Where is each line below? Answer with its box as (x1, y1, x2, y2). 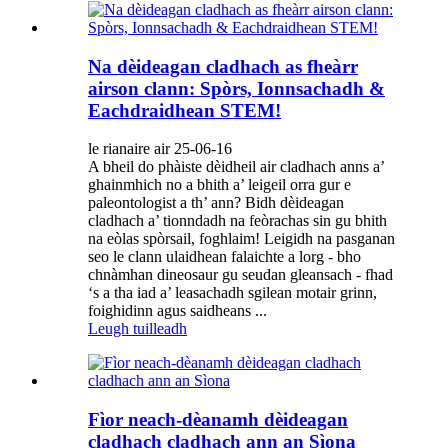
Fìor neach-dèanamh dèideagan (88, 409, 348, 431)
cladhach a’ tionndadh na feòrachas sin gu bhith (88, 212, 387, 230)
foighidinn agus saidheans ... (88, 302, 267, 320)
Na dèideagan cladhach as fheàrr (88, 55, 358, 77)
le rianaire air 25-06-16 (88, 140, 232, 158)
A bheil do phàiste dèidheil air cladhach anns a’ (88, 158, 384, 176)
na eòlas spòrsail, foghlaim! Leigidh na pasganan (88, 230, 395, 248)
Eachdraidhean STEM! (88, 99, 281, 121)
